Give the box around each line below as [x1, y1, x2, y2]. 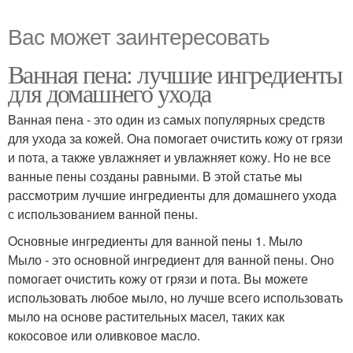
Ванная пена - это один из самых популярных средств [8, 110, 325, 128]
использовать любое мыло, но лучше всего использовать [8, 288, 343, 307]
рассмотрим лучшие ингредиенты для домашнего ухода [8, 185, 336, 204]
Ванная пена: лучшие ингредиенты [8, 56, 343, 91]
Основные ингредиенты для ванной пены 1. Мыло [8, 231, 303, 250]
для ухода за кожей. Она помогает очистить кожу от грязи [8, 128, 343, 147]
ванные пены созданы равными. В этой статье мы [8, 166, 303, 185]
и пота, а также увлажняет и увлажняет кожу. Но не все [8, 147, 331, 166]
